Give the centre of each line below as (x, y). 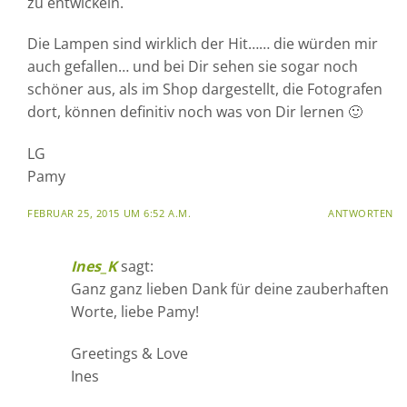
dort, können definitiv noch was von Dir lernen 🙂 (195, 112)
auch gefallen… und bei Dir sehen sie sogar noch (193, 67)
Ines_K (94, 266)
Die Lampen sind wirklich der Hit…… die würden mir (203, 44)
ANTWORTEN (360, 213)
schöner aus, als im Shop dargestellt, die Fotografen (205, 89)
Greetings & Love (129, 353)
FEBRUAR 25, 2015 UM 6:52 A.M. (109, 213)
